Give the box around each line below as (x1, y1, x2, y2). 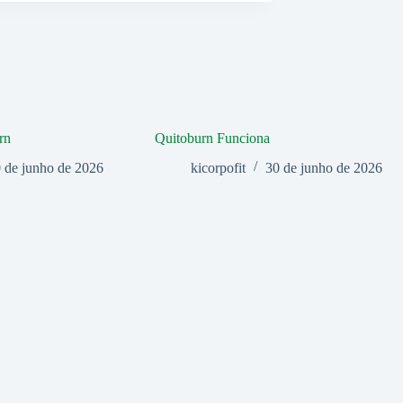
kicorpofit (190, 159, 246, 175)
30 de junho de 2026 (264, 159, 382, 175)
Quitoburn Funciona (154, 130, 270, 146)
